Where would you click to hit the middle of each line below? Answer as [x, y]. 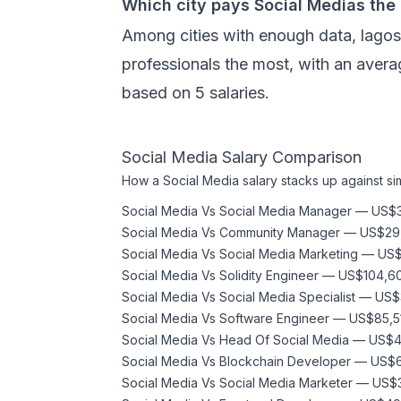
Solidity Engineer [269, 275]
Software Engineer [274, 318]
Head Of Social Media [284, 340]
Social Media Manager [286, 211]
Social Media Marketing [289, 254]
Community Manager [280, 232]
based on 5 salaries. [196, 93]
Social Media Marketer [286, 383]
